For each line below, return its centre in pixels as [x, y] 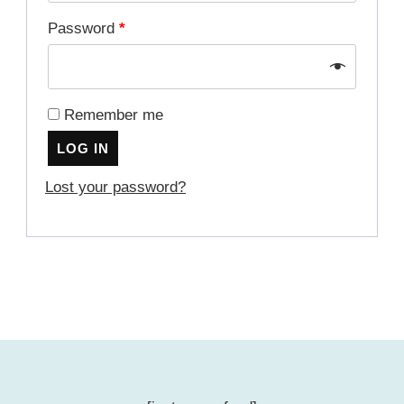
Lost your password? [115, 187]
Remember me [114, 115]
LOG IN [83, 148]
